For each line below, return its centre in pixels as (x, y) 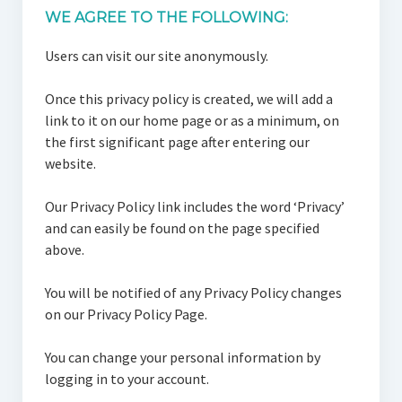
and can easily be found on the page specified (182, 228)
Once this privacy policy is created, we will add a (188, 99)
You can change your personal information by (182, 357)
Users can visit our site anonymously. (156, 56)
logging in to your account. (127, 379)
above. (64, 249)
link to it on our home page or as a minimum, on (192, 120)
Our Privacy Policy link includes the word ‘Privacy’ (194, 206)
